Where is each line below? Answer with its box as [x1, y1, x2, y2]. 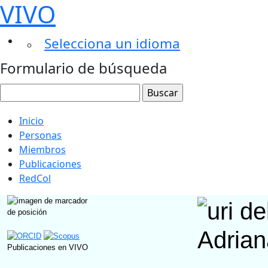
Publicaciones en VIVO [7, 242, 88, 252]
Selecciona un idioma [44, 34, 180, 53]
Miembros [19, 143, 66, 156]
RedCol [19, 172, 51, 185]
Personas [19, 129, 62, 142]
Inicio [19, 114, 44, 127]
